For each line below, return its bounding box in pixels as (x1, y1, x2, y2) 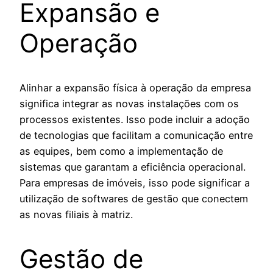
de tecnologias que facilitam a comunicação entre (19, 129, 253, 142)
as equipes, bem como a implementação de (19, 145, 223, 158)
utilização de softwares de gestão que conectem (19, 193, 248, 205)
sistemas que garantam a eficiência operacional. (19, 161, 246, 174)
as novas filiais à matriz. (19, 208, 133, 221)
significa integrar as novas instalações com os (19, 97, 239, 110)
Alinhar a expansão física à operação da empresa (19, 82, 251, 94)
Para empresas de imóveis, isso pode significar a (19, 177, 250, 190)
